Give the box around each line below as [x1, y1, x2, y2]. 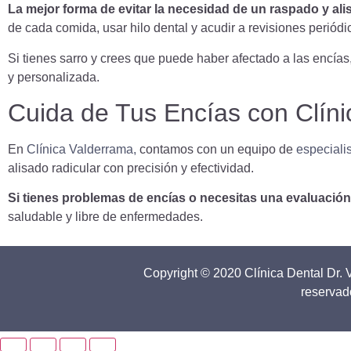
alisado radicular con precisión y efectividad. [8, 161, 254, 175]
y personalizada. [8, 70, 100, 84]
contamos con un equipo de [136, 142, 296, 156]
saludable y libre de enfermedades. [8, 210, 203, 224]
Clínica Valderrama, [27, 142, 136, 156]
